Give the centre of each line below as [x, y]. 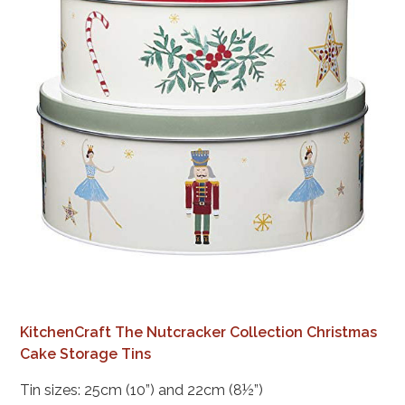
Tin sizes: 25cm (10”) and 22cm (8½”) [142, 390]
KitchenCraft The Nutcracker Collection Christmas [199, 332]
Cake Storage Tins [86, 353]
